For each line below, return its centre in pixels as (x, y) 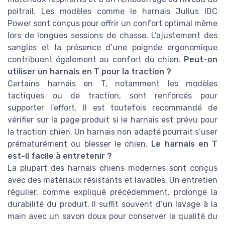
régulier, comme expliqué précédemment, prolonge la (113, 192)
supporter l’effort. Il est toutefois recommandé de (113, 107)
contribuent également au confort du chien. (96, 59)
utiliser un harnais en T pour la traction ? (89, 71)
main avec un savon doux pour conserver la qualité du (113, 216)
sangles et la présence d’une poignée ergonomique (113, 47)
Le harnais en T (184, 144)
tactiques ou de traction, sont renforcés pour (113, 95)
